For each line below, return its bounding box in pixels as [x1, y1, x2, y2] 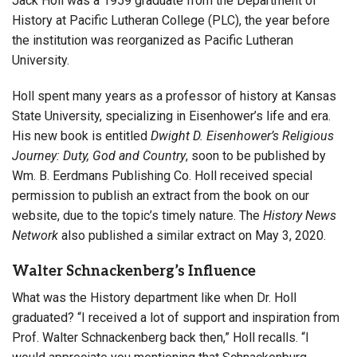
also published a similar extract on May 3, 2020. [58, 227, 326, 243]
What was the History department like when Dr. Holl [12, 289, 296, 305]
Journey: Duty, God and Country [12, 147, 186, 163]
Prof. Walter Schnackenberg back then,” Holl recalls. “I [12, 329, 309, 345]
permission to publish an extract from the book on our [12, 187, 309, 203]
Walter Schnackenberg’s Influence [12, 262, 256, 280]
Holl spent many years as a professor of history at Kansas [12, 88, 336, 104]
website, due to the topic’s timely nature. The [12, 207, 263, 223]
